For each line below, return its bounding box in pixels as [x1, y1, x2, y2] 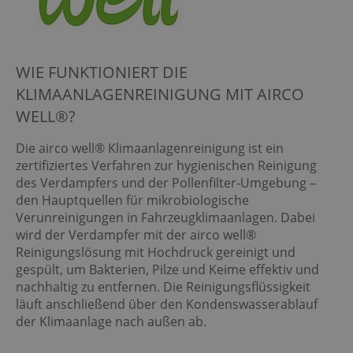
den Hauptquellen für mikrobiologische [16, 191, 249, 209]
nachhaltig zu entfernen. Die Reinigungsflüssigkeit [16, 277, 310, 295]
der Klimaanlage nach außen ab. [16, 312, 206, 330]
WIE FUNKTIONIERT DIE [16, 61, 188, 83]
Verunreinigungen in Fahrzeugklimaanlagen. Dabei [16, 208, 315, 226]
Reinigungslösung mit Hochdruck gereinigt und [16, 243, 295, 261]
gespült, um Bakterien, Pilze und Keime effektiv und [16, 260, 319, 278]
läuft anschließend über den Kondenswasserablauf [16, 295, 318, 313]
